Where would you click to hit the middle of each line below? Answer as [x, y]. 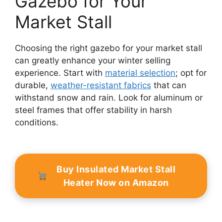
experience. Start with [60, 73]
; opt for [191, 73]
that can [169, 85]
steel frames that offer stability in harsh [93, 110]
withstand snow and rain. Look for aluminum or [109, 98]
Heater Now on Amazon [116, 183]
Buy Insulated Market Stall [116, 169]
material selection [140, 73]
